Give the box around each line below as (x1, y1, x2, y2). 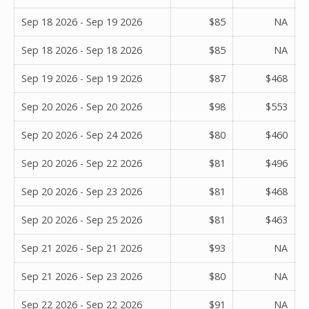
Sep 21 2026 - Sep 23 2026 (21, 269, 142, 283)
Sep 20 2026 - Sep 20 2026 (21, 99, 142, 113)
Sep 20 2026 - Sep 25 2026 (21, 212, 142, 226)
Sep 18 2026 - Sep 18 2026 (21, 43, 142, 57)
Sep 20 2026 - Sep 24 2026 (21, 128, 142, 141)
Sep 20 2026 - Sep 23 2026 (21, 184, 142, 198)
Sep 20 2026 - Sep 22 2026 (21, 156, 142, 170)
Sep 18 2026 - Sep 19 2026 (21, 14, 142, 28)
